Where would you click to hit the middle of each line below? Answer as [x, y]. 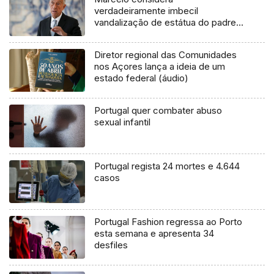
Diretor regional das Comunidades [166, 55]
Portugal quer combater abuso [158, 111]
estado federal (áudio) [142, 78]
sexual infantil [123, 122]
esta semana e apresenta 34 [154, 234]
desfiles [111, 245]
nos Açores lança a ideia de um [160, 67]
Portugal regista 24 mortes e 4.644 [167, 166]
